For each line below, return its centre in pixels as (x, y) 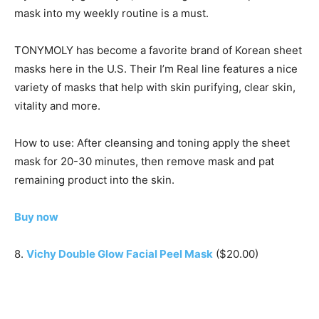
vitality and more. (57, 106)
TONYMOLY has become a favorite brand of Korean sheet (158, 51)
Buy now (36, 217)
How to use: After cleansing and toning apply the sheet (152, 143)
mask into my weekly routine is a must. (111, 14)
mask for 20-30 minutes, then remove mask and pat (144, 162)
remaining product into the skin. (94, 180)
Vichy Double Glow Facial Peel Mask (120, 254)
